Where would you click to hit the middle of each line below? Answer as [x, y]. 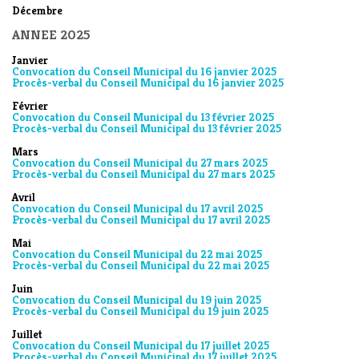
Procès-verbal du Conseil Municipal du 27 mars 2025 [143, 174]
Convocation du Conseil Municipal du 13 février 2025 [143, 117]
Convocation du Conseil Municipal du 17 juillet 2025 [141, 345]
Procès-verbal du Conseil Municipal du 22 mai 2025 [141, 265]
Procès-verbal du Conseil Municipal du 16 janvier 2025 [148, 83]
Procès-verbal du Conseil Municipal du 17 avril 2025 [141, 220]
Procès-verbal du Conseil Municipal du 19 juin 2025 [140, 311]
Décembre [37, 10]
